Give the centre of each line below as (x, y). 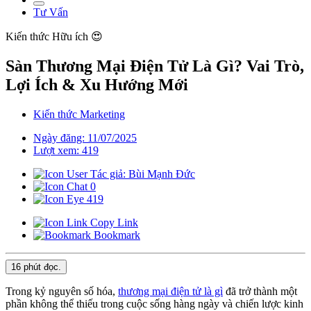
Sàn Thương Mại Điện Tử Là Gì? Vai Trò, (155, 66)
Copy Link (113, 223)
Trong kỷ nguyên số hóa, (62, 292)
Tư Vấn (51, 12)
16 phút (26, 267)
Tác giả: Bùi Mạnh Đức (141, 174)
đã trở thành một (260, 292)
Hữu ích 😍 (77, 37)
